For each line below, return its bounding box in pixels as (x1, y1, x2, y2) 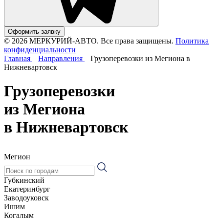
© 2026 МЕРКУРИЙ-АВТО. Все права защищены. (4, 36, 174, 45)
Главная (4, 54, 32, 63)
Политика (175, 36, 209, 45)
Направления (38, 54, 85, 63)
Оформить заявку (8, 27, 61, 35)
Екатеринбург (4, 184, 50, 193)
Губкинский (4, 175, 44, 184)
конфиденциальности (4, 45, 76, 54)
